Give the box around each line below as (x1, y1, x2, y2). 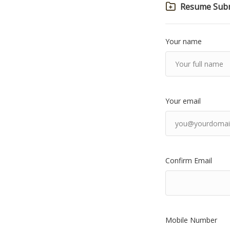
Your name (165, 36, 202, 46)
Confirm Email (165, 156, 212, 165)
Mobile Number (165, 215, 217, 225)
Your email (165, 96, 201, 106)
